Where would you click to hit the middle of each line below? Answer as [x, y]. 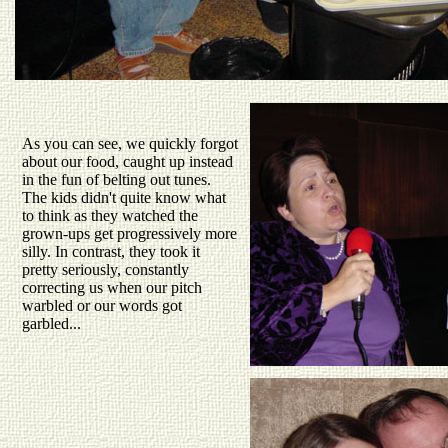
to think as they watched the [110, 215]
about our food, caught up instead [127, 161]
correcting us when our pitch [112, 287]
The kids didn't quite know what [124, 197]
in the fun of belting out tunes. [116, 179]
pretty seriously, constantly [105, 269]
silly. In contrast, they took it [111, 251]
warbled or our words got [102, 305]
